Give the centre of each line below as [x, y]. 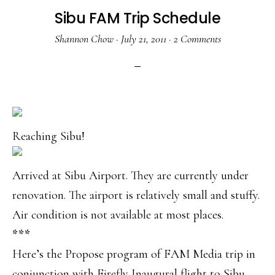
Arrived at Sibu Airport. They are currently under [130, 176]
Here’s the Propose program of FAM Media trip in [134, 254]
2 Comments [197, 39]
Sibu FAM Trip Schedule [137, 18]
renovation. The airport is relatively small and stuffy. [136, 196]
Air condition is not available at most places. [119, 215]
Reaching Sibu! [50, 137]
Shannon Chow [84, 39]
